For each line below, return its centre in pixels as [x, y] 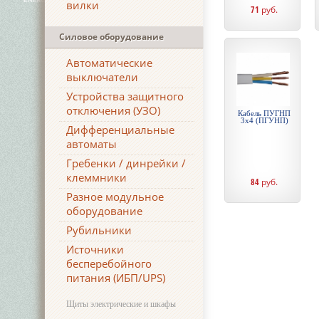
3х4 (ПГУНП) [264, 120]
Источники [95, 249]
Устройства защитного [125, 96]
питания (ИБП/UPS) [116, 278]
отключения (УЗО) [113, 110]
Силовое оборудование [111, 37]
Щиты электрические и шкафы [121, 304]
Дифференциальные [120, 130]
